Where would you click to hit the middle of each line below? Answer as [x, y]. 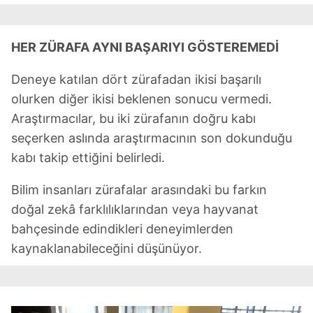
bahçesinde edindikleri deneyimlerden [122, 228]
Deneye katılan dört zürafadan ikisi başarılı [136, 79]
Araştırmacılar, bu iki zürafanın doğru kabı [133, 118]
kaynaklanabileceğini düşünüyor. [107, 248]
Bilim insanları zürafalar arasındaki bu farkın [139, 189]
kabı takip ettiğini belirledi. [88, 157]
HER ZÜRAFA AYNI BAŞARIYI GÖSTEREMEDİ [145, 47]
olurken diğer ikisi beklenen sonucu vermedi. [141, 99]
